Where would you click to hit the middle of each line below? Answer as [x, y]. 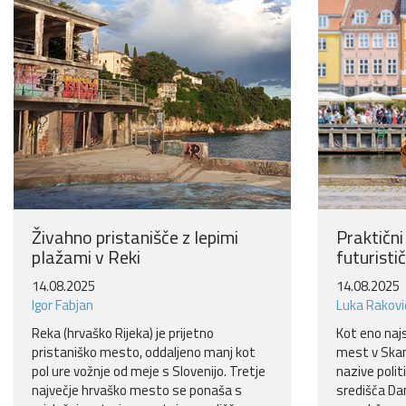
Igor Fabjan [63, 305]
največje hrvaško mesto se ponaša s [137, 391]
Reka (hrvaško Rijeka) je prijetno [123, 333]
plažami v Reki [86, 257]
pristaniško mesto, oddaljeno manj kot [144, 353]
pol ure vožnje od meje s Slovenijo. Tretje [149, 372]
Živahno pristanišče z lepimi [135, 237]
